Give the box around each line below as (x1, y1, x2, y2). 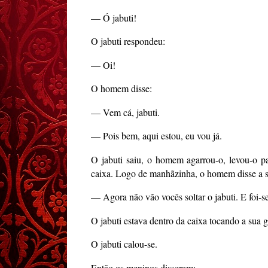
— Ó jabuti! (91, 11, 136, 24)
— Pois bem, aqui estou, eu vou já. (91, 129, 222, 142)
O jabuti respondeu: (91, 35, 165, 48)
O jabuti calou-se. (91, 237, 157, 251)
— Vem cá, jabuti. (91, 105, 160, 118)
